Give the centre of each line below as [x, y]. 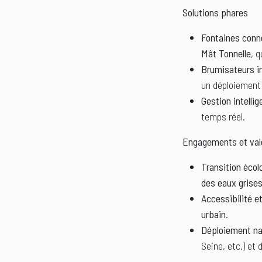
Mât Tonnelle [226, 54]
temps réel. [223, 117]
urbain [213, 214]
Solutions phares [215, 13]
